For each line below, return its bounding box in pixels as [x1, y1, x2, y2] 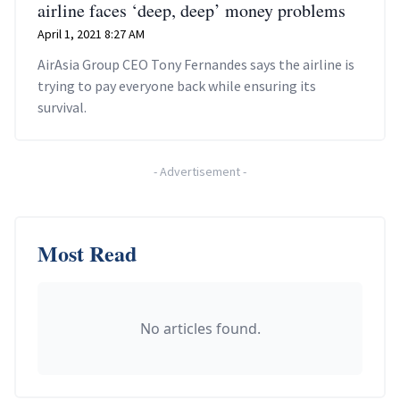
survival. [37, 98, 87, 117]
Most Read [37, 237, 137, 270]
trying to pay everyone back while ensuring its [37, 77, 316, 96]
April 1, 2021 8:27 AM [37, 26, 145, 43]
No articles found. [139, 319, 261, 339]
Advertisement [160, 163, 240, 180]
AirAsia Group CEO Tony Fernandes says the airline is [37, 55, 354, 74]
